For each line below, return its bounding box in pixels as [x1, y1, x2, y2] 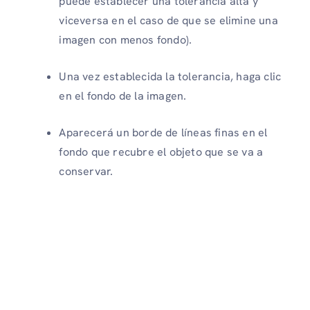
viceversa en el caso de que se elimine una [59, 13, 278, 28]
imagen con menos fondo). [59, 33, 192, 48]
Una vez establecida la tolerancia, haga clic [59, 69, 282, 84]
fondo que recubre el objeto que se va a [59, 145, 264, 160]
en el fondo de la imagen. [59, 89, 187, 104]
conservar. [59, 164, 113, 179]
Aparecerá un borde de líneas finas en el [59, 125, 268, 140]
